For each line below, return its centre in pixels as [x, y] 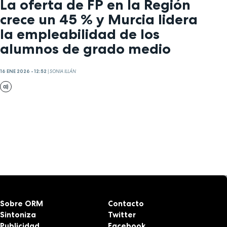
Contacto [126, 203]
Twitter [122, 214]
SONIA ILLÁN [63, 71]
